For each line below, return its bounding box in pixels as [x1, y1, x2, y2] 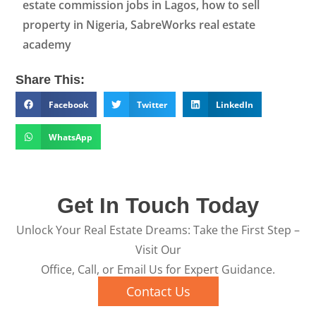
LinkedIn [215, 98, 253, 111]
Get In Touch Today [57, 193, 259, 218]
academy [23, 37, 72, 52]
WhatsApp [49, 130, 93, 143]
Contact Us [126, 283, 190, 300]
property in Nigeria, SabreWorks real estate [23, 17, 256, 32]
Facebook [49, 98, 89, 111]
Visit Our [135, 242, 181, 257]
